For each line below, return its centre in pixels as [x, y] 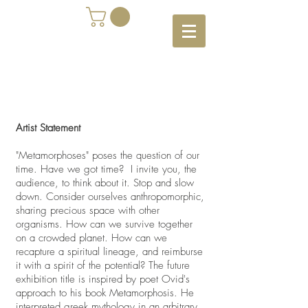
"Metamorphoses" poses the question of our [108, 155]
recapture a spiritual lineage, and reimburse [109, 252]
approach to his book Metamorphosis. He [105, 293]
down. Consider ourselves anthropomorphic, [110, 197]
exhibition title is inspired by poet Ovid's [103, 279]
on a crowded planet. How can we [91, 238]
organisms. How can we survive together [104, 224]
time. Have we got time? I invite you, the [106, 169]
